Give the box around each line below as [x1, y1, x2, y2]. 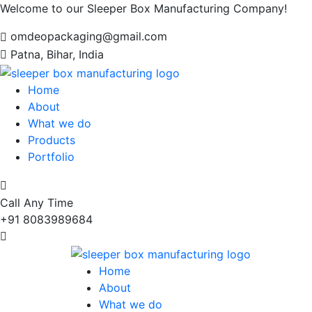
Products [28, 132, 75, 147]
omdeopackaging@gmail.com [10, 29, 167, 43]
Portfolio [28, 149, 75, 164]
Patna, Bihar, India [10, 47, 104, 61]
